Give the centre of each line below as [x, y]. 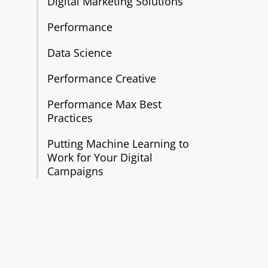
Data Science [79, 53]
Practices [70, 118]
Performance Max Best [104, 104]
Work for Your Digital [100, 157]
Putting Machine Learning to [118, 144]
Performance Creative [101, 78]
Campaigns [75, 171]
